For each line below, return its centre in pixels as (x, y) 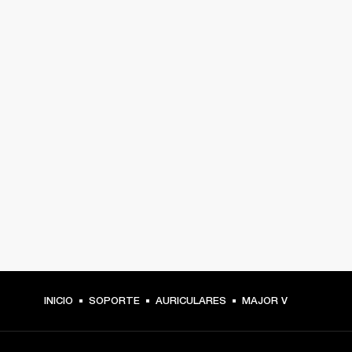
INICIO (59, 301)
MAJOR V (265, 301)
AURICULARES (191, 301)
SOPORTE (114, 301)
